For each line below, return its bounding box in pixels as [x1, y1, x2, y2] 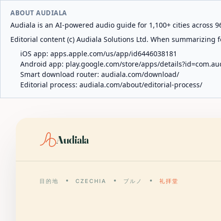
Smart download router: [20, 70, 101, 79]
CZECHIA [75, 178, 107, 184]
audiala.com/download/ [101, 70, 179, 79]
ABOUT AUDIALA [10, 8, 67, 17]
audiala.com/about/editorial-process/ [79, 80, 202, 89]
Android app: [20, 59, 66, 69]
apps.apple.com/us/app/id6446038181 [50, 49, 177, 58]
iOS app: [20, 49, 50, 58]
